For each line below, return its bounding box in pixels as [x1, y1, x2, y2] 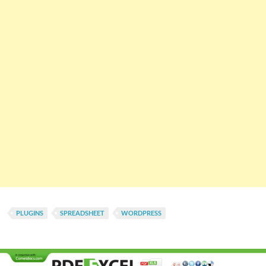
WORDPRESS [121, 209, 161, 217]
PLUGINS [16, 209, 43, 217]
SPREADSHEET [60, 209, 104, 217]
